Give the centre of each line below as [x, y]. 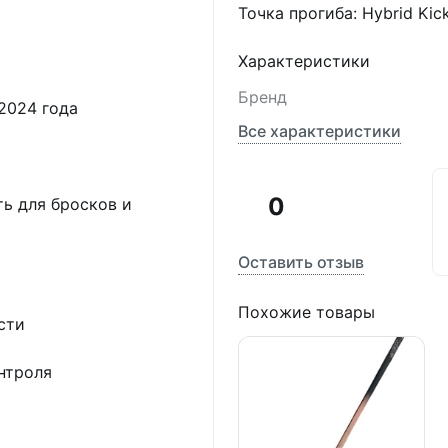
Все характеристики [319, 131]
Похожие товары [306, 312]
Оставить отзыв [300, 262]
